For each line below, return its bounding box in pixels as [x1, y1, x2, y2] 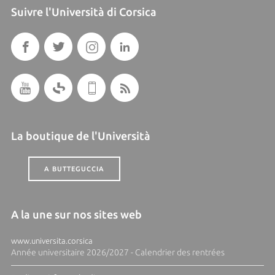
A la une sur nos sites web [10, 208, 142, 221]
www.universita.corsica [10, 236, 93, 246]
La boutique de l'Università [10, 130, 150, 142]
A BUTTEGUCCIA [44, 165, 104, 173]
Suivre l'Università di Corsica [10, 6, 157, 18]
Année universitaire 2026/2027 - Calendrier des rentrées [10, 247, 225, 258]
